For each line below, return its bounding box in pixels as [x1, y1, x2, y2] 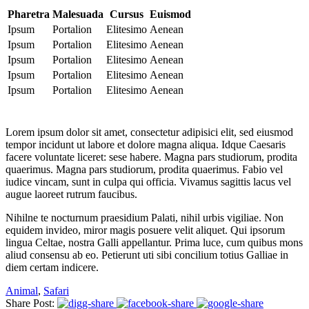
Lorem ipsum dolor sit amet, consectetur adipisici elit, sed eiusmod [6, 126, 293, 139]
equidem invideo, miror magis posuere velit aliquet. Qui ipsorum [6, 224, 285, 237]
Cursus [110, 8, 143, 21]
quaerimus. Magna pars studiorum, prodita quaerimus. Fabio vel [6, 163, 283, 176]
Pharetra [8, 8, 50, 21]
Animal [6, 285, 38, 297]
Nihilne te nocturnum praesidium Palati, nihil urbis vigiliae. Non [6, 212, 283, 224]
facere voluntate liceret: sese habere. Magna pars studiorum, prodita [6, 151, 297, 163]
